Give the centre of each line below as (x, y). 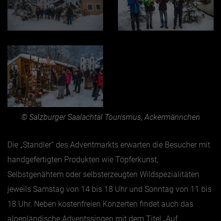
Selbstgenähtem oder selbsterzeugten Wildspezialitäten (103, 174)
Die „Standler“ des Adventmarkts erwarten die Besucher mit (109, 145)
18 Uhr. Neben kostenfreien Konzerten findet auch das (100, 204)
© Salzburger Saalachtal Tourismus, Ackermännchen (110, 117)
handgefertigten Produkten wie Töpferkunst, (83, 159)
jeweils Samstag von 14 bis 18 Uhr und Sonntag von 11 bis (110, 189)
